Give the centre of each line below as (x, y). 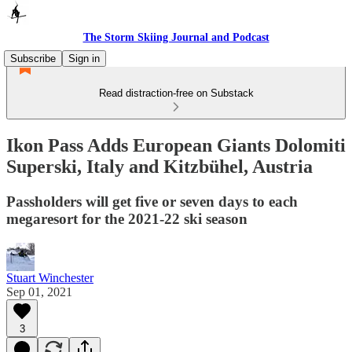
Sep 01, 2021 (39, 291)
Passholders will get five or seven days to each (152, 201)
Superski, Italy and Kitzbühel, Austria (159, 166)
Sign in (84, 59)
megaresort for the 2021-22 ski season (127, 218)
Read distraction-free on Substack (176, 93)
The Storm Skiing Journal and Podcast (176, 37)
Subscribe (33, 59)
